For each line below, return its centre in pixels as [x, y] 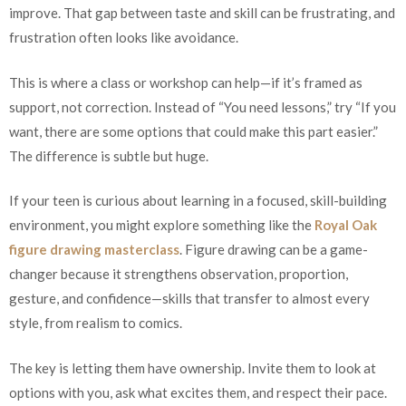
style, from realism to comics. [96, 323]
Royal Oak [346, 225]
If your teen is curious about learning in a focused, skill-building [198, 201]
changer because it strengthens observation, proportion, [179, 274]
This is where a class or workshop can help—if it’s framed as [186, 82]
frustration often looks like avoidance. [124, 38]
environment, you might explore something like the [162, 225]
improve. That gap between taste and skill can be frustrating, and [202, 13]
